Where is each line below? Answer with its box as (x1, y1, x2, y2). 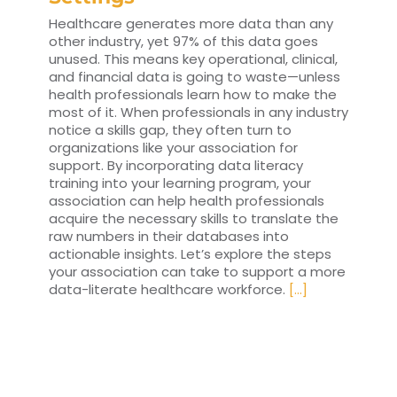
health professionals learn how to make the (49, 85, 337, 105)
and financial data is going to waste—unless (49, 67, 340, 87)
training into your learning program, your (49, 174, 311, 193)
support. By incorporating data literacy (49, 156, 303, 175)
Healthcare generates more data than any (49, 14, 333, 34)
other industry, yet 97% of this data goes (49, 32, 318, 51)
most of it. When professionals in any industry (49, 103, 348, 122)
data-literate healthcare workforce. (49, 280, 289, 300)
